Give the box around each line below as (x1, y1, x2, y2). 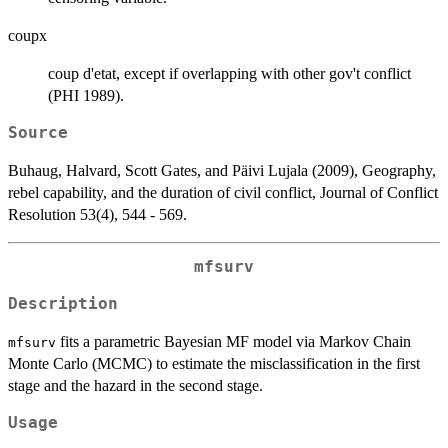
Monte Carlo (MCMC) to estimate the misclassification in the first (8, 354, 420, 372)
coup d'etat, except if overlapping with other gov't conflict (48, 65, 411, 83)
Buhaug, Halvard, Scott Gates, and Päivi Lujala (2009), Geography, (8, 162, 436, 180)
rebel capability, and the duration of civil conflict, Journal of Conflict (8, 184, 438, 202)
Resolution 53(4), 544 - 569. (8, 206, 187, 224)
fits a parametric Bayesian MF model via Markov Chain (56, 332, 411, 350)
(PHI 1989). (48, 87, 124, 105)
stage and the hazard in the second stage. (8, 376, 263, 394)
